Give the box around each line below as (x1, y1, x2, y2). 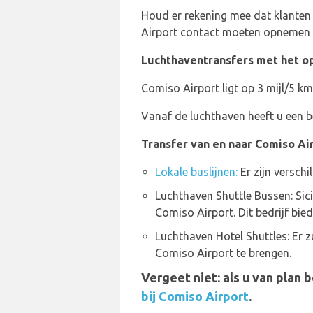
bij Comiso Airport (141, 289, 249, 303)
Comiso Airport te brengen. (155, 247, 291, 259)
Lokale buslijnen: (155, 166, 238, 178)
